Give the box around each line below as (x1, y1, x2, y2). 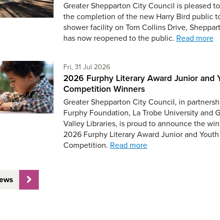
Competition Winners (63, 82, 145, 95)
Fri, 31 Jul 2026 (63, 61, 110, 72)
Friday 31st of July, (110, 61, 166, 72)
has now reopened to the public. (63, 32, 176, 44)
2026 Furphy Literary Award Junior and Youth (63, 128, 219, 139)
